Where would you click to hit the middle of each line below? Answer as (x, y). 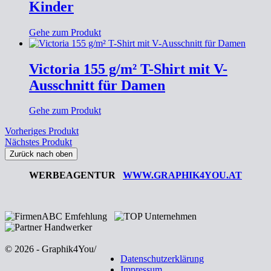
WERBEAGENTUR (76, 175)
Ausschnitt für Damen (97, 85)
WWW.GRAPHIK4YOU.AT (182, 175)
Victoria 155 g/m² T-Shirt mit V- (128, 69)
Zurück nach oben (41, 154)
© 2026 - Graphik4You (49, 249)
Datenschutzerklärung (162, 259)
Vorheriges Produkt (42, 131)
